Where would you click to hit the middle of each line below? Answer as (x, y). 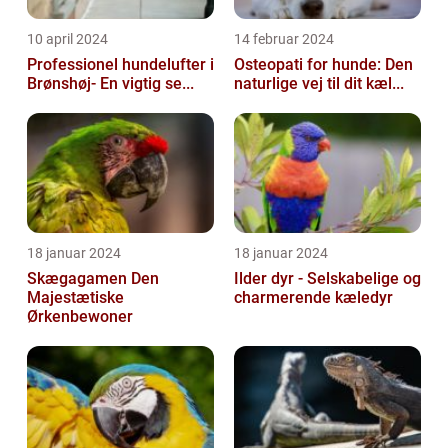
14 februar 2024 (284, 38)
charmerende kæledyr (313, 297)
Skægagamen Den (79, 278)
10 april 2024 (67, 38)
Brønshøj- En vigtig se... (147, 83)
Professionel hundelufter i (120, 64)
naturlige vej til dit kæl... (319, 83)
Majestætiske (75, 297)
